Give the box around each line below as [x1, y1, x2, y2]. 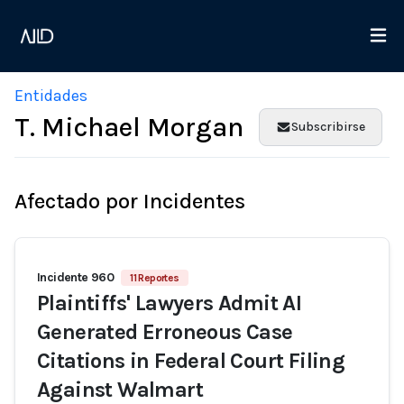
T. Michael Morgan [14, 111, 243, 143]
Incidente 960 [37, 270, 115, 285]
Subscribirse [291, 119, 365, 134]
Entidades [14, 86, 87, 106]
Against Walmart [37, 377, 203, 402]
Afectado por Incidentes [14, 188, 245, 214]
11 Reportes [130, 271, 179, 284]
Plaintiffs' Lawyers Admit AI [37, 290, 302, 316]
